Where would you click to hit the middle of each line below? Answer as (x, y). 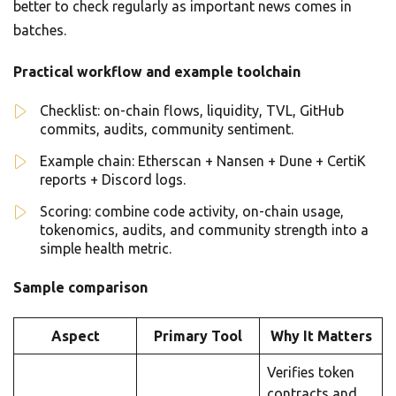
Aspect (75, 336)
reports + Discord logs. (113, 180)
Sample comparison (80, 288)
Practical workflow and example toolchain (157, 72)
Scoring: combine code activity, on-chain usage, (192, 212)
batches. (40, 30)
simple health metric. (106, 249)
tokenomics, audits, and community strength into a (204, 230)
